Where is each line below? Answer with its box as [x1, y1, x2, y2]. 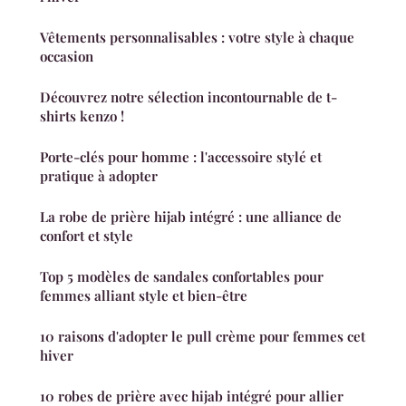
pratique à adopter [40, 167, 158, 186]
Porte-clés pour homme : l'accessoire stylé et [40, 148, 322, 167]
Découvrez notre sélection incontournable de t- [40, 88, 337, 107]
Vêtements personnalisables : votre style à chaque [40, 28, 354, 47]
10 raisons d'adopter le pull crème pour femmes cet [40, 327, 365, 346]
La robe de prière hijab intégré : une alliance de [40, 208, 342, 227]
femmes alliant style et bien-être [40, 286, 247, 305]
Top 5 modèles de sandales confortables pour [40, 267, 324, 286]
